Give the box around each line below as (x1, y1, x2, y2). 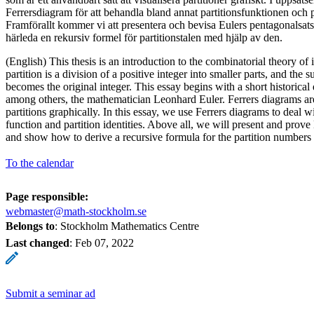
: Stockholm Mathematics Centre (55, 219, 199, 232)
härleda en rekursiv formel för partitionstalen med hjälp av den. (6, 31, 285, 43)
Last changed (6, 236, 69, 249)
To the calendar (6, 156, 74, 169)
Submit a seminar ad (6, 287, 95, 299)
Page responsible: (6, 190, 88, 203)
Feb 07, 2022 (75, 236, 134, 249)
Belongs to (6, 219, 55, 232)
